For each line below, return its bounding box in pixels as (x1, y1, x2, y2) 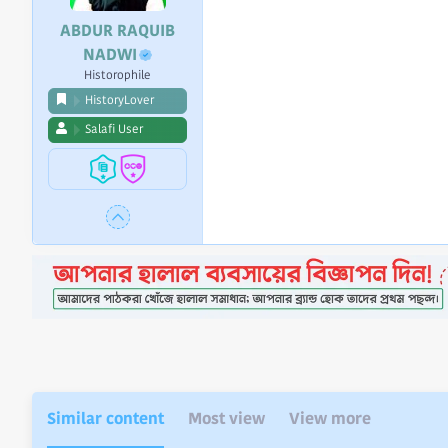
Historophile (84, 66, 151, 84)
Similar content (47, 405, 164, 431)
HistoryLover (85, 91, 154, 109)
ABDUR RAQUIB (60, 17, 175, 43)
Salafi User (85, 120, 143, 138)
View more (289, 405, 371, 431)
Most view (188, 405, 265, 431)
